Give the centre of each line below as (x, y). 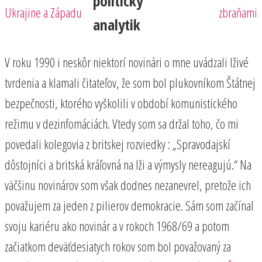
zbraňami (238, 12)
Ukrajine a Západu (43, 12)
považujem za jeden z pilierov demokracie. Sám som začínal (129, 206)
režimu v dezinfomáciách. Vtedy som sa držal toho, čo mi (122, 124)
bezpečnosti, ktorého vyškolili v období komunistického (121, 103)
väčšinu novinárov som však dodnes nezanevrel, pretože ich (128, 185)
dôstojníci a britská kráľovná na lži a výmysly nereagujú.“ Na (128, 165)
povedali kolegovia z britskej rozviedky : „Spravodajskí (118, 144)
